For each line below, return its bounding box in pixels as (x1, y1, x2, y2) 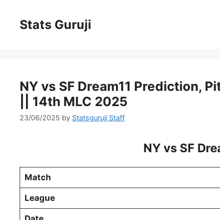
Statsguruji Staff (72, 113, 125, 122)
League (24, 193, 55, 203)
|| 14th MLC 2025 (20, 94, 128, 109)
